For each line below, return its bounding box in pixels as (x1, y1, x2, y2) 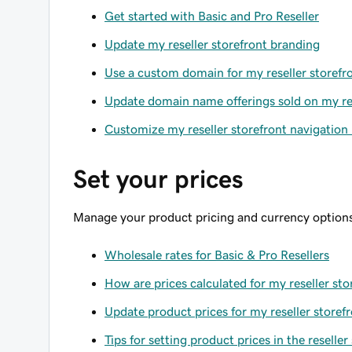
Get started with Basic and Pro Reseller (104, 9, 319, 22)
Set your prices (73, 167, 244, 192)
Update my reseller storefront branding (104, 38, 320, 50)
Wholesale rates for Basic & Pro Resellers (104, 248, 329, 261)
